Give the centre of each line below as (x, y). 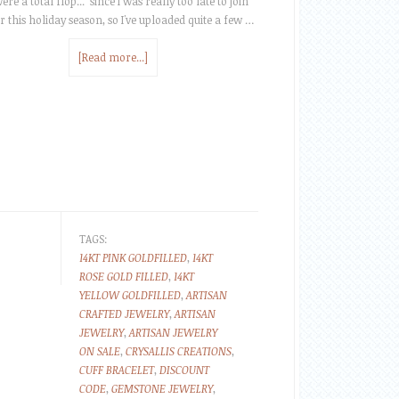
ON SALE (100, 351)
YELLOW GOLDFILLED (130, 295)
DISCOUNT (184, 370)
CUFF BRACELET (117, 370)
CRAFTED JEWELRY (124, 313)
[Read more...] (113, 57)
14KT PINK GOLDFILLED (133, 257)
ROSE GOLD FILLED (124, 276)
